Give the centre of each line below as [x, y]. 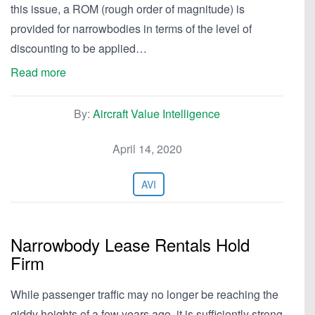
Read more [38, 72]
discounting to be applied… [79, 48]
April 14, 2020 [147, 149]
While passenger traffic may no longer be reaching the [144, 294]
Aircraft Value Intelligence [156, 114]
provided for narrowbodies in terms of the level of [131, 28]
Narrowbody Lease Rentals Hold [130, 244]
